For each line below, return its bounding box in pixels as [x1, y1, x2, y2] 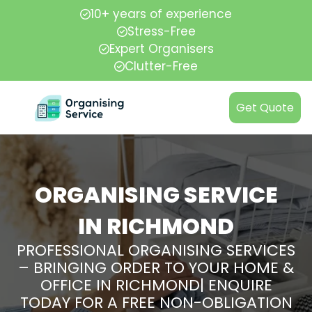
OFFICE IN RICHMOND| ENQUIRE [40, 274, 272, 296]
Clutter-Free [125, 58, 198, 75]
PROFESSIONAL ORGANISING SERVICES [17, 240, 295, 261]
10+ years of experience [91, 6, 232, 22]
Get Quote [236, 100, 294, 116]
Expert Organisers [109, 40, 214, 57]
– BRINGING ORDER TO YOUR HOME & [18, 257, 294, 279]
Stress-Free [127, 23, 196, 40]
